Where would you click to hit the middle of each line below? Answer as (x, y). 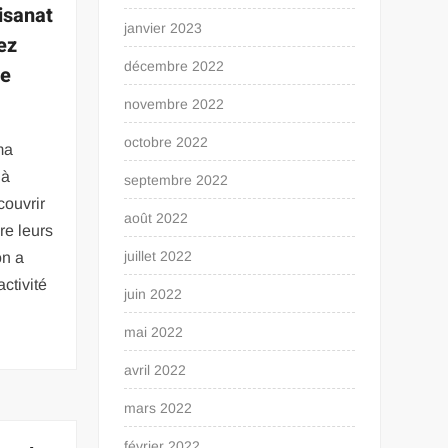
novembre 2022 (174, 104)
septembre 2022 (176, 180)
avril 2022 (155, 370)
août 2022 (156, 218)
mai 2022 (154, 332)
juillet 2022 (158, 256)
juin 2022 (153, 294)
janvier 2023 (163, 28)
